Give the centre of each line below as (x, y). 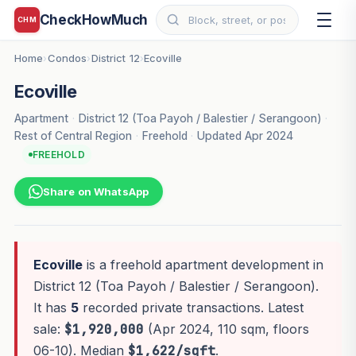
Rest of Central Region (73, 135)
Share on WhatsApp (96, 192)
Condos (67, 58)
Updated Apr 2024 (246, 135)
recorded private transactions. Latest (191, 308)
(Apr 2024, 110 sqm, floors (226, 329)
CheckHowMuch (93, 19)
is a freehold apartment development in (203, 265)
